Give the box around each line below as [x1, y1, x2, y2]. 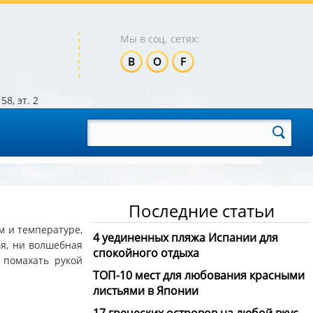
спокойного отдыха [93, 245, 199, 261]
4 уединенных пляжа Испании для [93, 229, 278, 245]
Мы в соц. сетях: [120, 32, 199, 45]
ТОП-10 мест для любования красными [93, 267, 305, 283]
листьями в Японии [93, 282, 198, 298]
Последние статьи [128, 198, 275, 222]
